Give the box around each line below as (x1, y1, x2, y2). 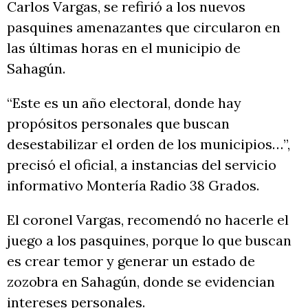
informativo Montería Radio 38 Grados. (7, 177, 259, 195)
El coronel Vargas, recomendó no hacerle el (7, 211, 289, 229)
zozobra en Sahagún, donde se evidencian (7, 273, 275, 291)
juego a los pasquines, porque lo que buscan (7, 232, 291, 250)
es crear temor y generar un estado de (7, 252, 255, 270)
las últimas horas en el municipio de (7, 39, 241, 57)
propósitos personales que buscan (7, 115, 230, 133)
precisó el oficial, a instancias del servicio (7, 156, 276, 174)
